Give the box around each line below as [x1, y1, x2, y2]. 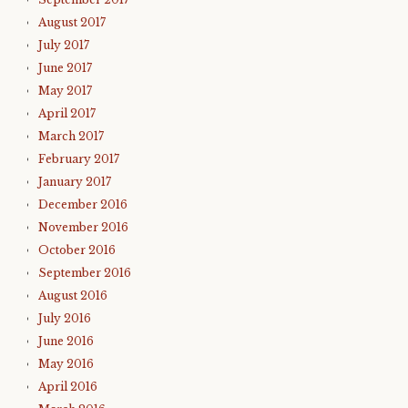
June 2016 [38, 334, 94, 349]
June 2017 [38, 61, 92, 76]
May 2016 [38, 357, 94, 372]
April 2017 [38, 107, 96, 121]
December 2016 [38, 198, 127, 212]
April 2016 [38, 380, 97, 394]
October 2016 [38, 243, 116, 258]
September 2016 [38, 266, 131, 280]
